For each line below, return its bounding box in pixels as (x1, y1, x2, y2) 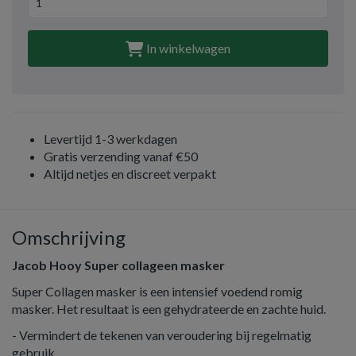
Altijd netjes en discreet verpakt (44, 166, 216, 181)
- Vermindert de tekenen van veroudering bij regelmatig (12, 327, 311, 342)
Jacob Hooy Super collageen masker (12, 257, 225, 273)
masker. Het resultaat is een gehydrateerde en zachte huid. (12, 301, 326, 316)
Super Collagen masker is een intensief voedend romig (12, 284, 303, 299)
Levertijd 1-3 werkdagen (44, 131, 177, 146)
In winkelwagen (144, 41, 230, 56)
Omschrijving (12, 226, 126, 249)
